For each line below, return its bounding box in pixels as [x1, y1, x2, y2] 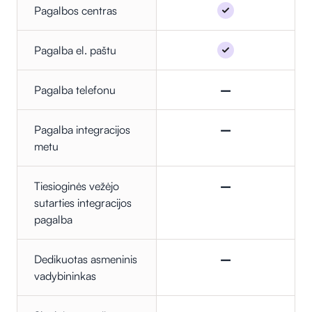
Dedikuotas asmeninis [34, 252, 137, 267]
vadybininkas [34, 269, 96, 283]
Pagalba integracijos [34, 123, 130, 137]
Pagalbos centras [34, 3, 117, 18]
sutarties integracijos [34, 196, 132, 210]
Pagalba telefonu [34, 83, 116, 97]
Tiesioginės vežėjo [34, 179, 119, 194]
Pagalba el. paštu [34, 43, 116, 58]
